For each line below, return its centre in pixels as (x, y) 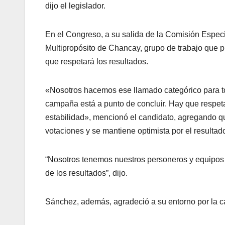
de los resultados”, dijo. (86, 173)
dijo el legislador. (75, 6)
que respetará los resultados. (97, 62)
